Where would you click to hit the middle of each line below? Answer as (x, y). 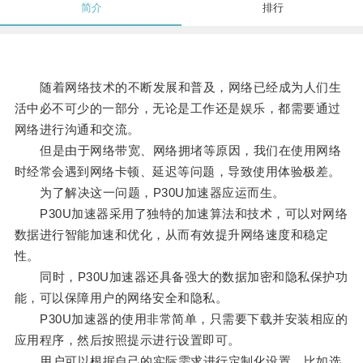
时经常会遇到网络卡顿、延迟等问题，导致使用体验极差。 (177, 172)
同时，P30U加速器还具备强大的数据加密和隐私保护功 (181, 277)
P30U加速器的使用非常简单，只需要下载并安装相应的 (181, 319)
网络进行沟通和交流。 (77, 130)
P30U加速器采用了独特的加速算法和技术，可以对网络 (181, 214)
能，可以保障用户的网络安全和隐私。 (121, 298)
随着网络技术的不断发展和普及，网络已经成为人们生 (178, 88)
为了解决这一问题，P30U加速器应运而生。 (149, 193)
